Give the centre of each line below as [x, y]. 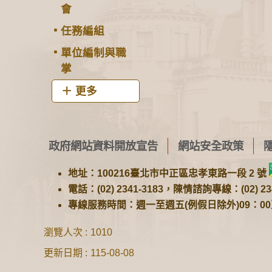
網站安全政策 [211, 146]
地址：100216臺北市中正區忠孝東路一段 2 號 [168, 174]
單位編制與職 [93, 53]
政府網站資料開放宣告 [103, 146]
